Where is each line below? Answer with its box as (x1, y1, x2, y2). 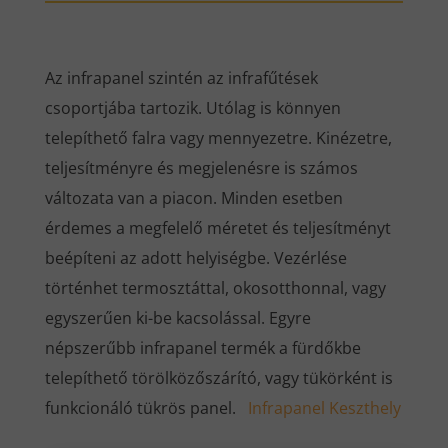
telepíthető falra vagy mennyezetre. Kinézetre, (44, 127, 392, 150)
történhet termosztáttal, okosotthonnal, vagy (44, 277, 386, 300)
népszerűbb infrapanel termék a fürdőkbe (44, 337, 361, 360)
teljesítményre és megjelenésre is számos (44, 157, 358, 180)
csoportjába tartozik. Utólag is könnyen (44, 97, 341, 120)
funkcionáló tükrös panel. (44, 397, 248, 420)
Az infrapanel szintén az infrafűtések (44, 67, 318, 90)
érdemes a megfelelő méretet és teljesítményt (44, 217, 391, 240)
